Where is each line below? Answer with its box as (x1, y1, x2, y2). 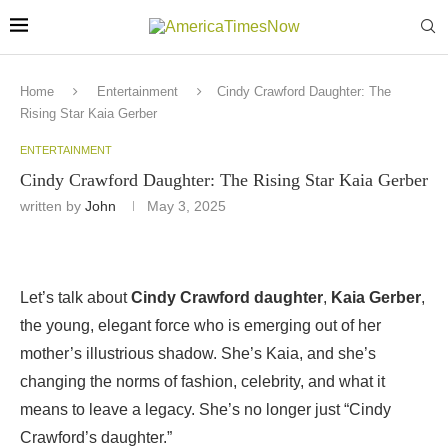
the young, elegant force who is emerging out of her (20, 317, 381, 334)
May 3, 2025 (147, 198, 226, 214)
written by (20, 198, 85, 214)
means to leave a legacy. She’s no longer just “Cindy (20, 401, 391, 418)
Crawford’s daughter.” (20, 429, 172, 446)
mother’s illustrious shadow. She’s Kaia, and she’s (20, 345, 376, 362)
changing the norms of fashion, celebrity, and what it (20, 373, 385, 390)
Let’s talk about (20, 289, 131, 306)
